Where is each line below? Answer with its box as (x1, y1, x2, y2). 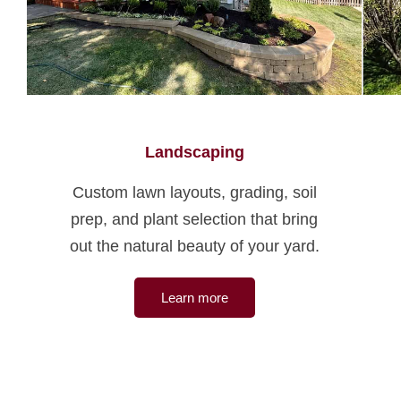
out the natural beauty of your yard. (69, 236, 320, 255)
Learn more (160, 289, 228, 305)
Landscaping (144, 142, 244, 161)
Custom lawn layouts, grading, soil (72, 183, 317, 201)
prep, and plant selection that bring (71, 209, 319, 228)
